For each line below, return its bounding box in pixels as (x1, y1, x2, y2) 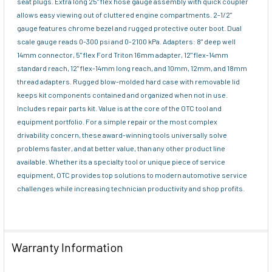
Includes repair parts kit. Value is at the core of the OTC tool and (17, 103, 222, 112)
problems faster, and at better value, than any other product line (17, 143, 225, 152)
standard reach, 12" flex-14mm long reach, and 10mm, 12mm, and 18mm (17, 63, 247, 72)
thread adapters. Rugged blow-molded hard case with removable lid (17, 76, 240, 86)
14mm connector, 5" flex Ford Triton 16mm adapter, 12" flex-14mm (17, 50, 228, 59)
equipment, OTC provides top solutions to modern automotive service (17, 170, 247, 179)
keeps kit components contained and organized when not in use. (17, 90, 228, 99)
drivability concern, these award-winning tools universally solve (17, 130, 227, 139)
